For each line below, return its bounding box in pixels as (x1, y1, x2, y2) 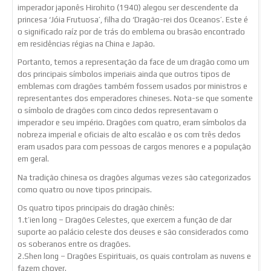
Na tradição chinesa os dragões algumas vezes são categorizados (18, 172, 251, 182)
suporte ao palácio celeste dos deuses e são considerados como (18, 227, 249, 237)
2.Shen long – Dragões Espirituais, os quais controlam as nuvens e (18, 252, 251, 261)
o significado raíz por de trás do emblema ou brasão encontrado (18, 27, 245, 36)
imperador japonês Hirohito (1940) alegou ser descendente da (18, 2, 238, 12)
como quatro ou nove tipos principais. (18, 184, 152, 194)
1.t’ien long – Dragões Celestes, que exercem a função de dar (18, 215, 232, 225)
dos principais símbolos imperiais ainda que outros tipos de (18, 70, 230, 79)
